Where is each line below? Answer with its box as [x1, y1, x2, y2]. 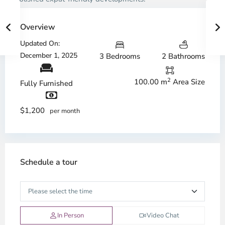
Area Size [171, 77, 205, 87]
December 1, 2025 [20, 51, 77, 61]
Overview [20, 22, 55, 33]
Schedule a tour [20, 156, 77, 168]
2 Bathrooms [162, 51, 205, 61]
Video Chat [146, 210, 179, 220]
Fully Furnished [20, 78, 73, 88]
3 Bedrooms [99, 51, 140, 61]
